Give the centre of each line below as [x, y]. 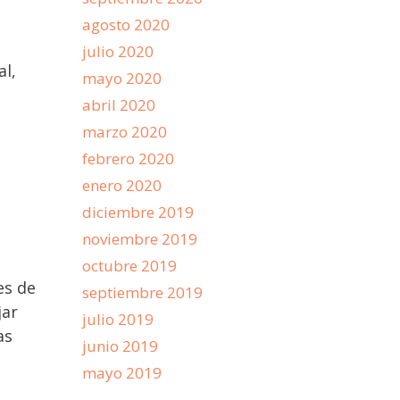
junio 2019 [120, 346]
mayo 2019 [122, 373]
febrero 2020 [128, 158]
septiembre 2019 [142, 292]
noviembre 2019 [140, 239]
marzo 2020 [125, 132]
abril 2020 [119, 105]
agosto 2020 [126, 25]
